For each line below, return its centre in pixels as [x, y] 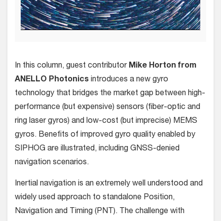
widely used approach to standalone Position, [95, 198]
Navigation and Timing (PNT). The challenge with [100, 212]
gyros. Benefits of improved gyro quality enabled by [105, 135]
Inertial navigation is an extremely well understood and [109, 184]
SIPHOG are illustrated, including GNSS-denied [97, 149]
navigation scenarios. [53, 163]
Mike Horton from [163, 66]
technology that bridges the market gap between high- [110, 94]
